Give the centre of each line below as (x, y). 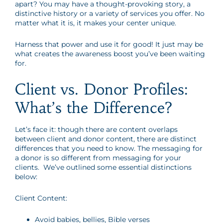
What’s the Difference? (94, 108)
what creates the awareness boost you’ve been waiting (110, 54)
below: (26, 177)
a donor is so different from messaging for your (98, 158)
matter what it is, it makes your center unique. (97, 23)
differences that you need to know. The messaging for (109, 148)
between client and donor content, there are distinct (106, 139)
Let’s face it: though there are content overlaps (96, 129)
